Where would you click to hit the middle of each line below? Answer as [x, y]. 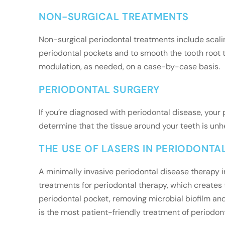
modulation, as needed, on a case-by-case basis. [130, 67]
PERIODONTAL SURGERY [99, 89]
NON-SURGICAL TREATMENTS [114, 17]
